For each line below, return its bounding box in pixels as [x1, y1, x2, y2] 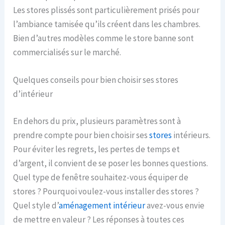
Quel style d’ [13, 199, 59, 211]
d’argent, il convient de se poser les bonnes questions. [13, 157, 208, 169]
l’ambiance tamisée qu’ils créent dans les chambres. [13, 19, 201, 30]
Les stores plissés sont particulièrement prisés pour [13, 5, 200, 16]
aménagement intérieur [59, 199, 146, 211]
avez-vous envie [145, 199, 205, 211]
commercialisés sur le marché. [13, 47, 122, 58]
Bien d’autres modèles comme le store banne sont [13, 33, 194, 44]
